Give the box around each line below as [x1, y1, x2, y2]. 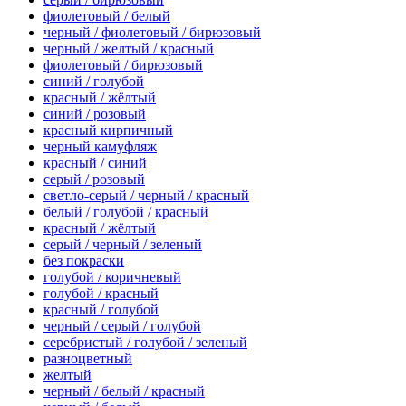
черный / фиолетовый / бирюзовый [43, 24, 261, 41]
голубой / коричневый [43, 269, 181, 285]
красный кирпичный [43, 122, 173, 139]
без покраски [43, 253, 124, 269]
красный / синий [43, 155, 147, 171]
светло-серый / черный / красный [43, 188, 249, 204]
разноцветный [43, 351, 132, 367]
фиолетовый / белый [43, 8, 170, 24]
